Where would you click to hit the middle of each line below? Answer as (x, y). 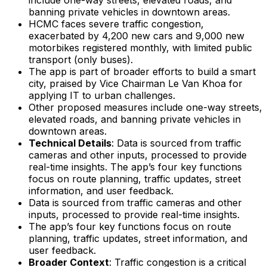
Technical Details (70, 143)
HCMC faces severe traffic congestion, (116, 24)
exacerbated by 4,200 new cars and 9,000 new (136, 35)
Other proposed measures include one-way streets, (145, 107)
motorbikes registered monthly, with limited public (140, 47)
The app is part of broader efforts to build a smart (142, 71)
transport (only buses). (81, 59)
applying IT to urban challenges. (102, 95)
